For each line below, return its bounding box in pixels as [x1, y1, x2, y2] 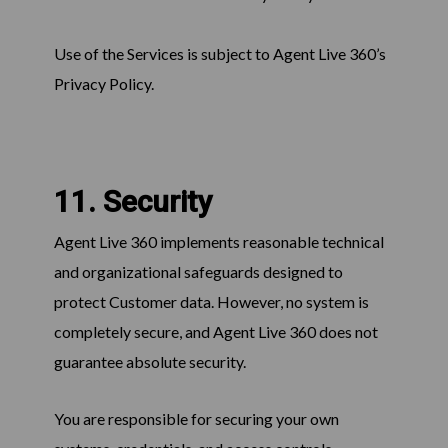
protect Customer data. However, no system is [53, 292, 369, 312]
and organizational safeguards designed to [53, 262, 343, 282]
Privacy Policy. [53, 74, 154, 94]
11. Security [53, 184, 212, 220]
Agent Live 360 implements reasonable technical [53, 232, 384, 252]
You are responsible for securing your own [53, 409, 339, 429]
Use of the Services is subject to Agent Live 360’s [53, 44, 386, 64]
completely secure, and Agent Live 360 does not [53, 322, 378, 342]
